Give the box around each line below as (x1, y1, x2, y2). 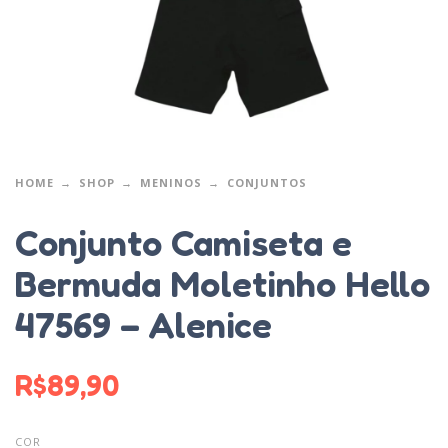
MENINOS (140, 175, 202, 190)
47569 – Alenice (15, 303, 272, 347)
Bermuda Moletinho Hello (15, 262, 430, 306)
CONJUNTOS (227, 175, 307, 190)
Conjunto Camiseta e (15, 221, 352, 265)
